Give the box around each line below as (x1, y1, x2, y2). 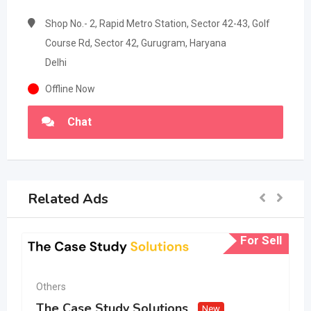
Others (36, 281, 66, 292)
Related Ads (28, 189, 108, 208)
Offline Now (45, 83, 95, 94)
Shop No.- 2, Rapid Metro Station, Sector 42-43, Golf (45, 18, 270, 29)
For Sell (240, 233, 282, 247)
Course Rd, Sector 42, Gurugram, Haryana (45, 37, 226, 49)
